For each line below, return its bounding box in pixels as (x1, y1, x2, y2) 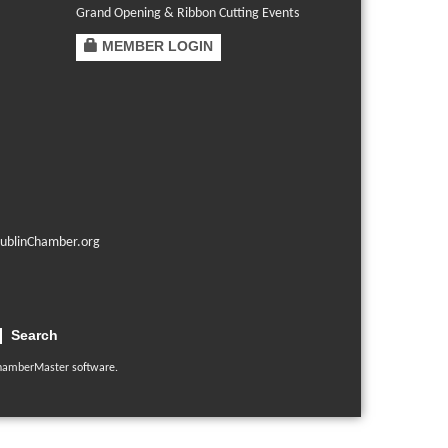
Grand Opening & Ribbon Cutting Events (76, 6, 299, 22)
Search (10, 327, 58, 344)
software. (68, 362, 118, 375)
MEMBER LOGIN (102, 38, 213, 55)
